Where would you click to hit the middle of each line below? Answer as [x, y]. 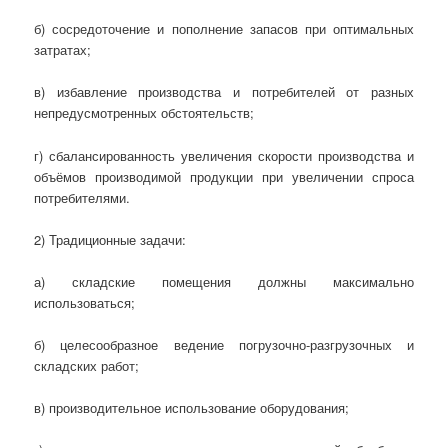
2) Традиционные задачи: [110, 239]
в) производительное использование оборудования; [192, 408]
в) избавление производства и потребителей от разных [224, 92]
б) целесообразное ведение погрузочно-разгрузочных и [224, 344]
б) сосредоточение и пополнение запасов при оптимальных [224, 29]
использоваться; [85, 302]
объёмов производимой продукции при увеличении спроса [224, 176]
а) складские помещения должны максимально [224, 281]
